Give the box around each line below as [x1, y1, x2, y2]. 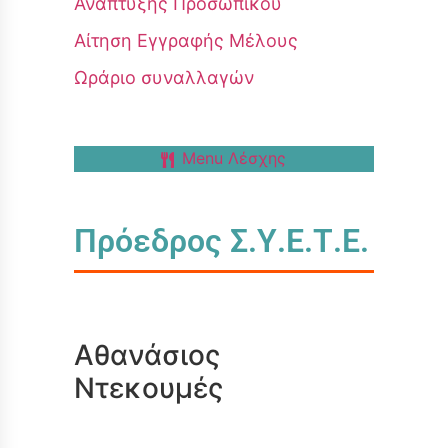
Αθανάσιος [73, 337, 220, 372]
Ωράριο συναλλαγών [73, 67, 254, 88]
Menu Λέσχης [182, 148, 287, 168]
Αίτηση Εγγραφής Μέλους [73, 30, 298, 51]
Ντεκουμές [73, 370, 223, 405]
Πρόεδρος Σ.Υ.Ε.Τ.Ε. [73, 221, 369, 260]
